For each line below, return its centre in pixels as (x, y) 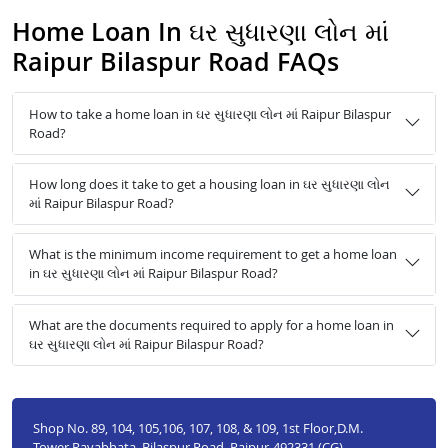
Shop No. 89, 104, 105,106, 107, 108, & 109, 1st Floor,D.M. (197, 427)
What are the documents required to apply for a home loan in (211, 324)
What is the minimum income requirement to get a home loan (213, 254)
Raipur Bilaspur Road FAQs (175, 61)
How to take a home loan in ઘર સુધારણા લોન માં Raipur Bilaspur (210, 113)
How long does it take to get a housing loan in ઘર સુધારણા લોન (209, 183)
